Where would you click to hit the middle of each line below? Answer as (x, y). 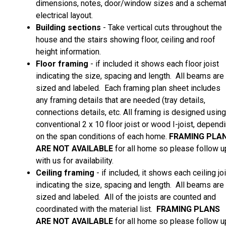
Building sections (68, 27)
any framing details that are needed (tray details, (121, 100)
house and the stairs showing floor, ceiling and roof (126, 39)
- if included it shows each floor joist (154, 64)
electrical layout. (64, 15)
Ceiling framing (65, 173)
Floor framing (62, 64)
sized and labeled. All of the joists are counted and (126, 197)
